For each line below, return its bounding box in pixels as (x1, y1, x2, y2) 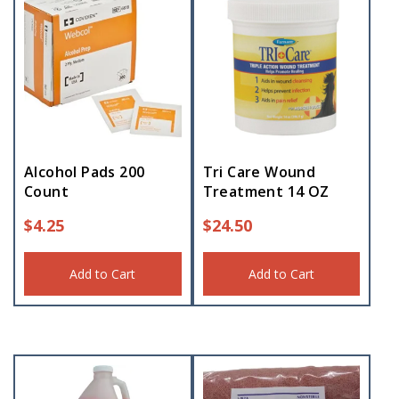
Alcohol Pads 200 (24, 162, 145, 183)
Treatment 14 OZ (202, 182, 330, 202)
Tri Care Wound (202, 162, 316, 183)
